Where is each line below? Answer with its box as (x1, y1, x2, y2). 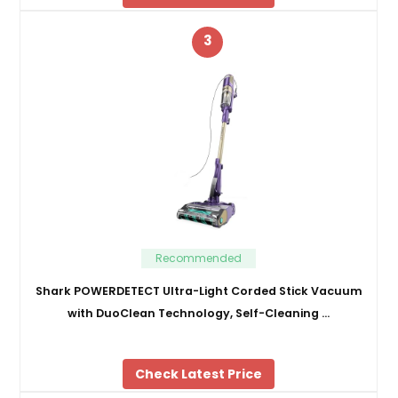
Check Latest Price (135, 364, 263, 383)
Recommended (155, 251, 243, 267)
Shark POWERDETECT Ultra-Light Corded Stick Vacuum (35, 283, 362, 298)
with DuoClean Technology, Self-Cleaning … (68, 305, 330, 321)
